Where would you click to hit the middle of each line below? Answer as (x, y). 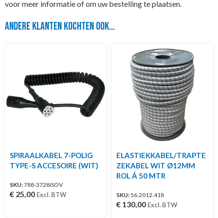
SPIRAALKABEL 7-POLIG (51, 155)
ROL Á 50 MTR (141, 176)
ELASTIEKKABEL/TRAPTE (161, 155)
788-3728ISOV (43, 184)
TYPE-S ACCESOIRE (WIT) (54, 166)
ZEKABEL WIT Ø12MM (156, 166)
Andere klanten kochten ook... (60, 27)
